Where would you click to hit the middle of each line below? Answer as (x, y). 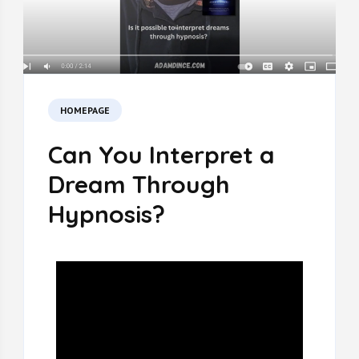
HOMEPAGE (85, 110)
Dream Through (139, 184)
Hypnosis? (106, 214)
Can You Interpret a (161, 154)
